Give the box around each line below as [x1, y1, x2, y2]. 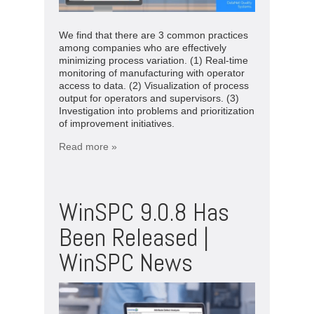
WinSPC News [59, 246, 193, 279]
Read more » [59, 140, 117, 152]
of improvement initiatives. [59, 117, 175, 129]
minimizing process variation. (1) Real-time [59, 54, 248, 66]
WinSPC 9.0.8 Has [59, 196, 229, 228]
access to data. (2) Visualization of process [59, 79, 249, 91]
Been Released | [59, 221, 209, 254]
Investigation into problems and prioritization [59, 104, 254, 116]
